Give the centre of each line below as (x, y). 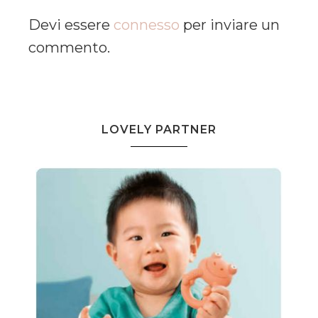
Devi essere (71, 25)
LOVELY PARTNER (159, 130)
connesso (147, 25)
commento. (69, 48)
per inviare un (230, 25)
